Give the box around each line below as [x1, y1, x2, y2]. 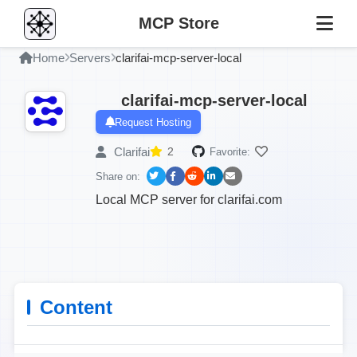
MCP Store [138, 14, 219, 32]
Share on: [96, 170, 140, 182]
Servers [69, 51, 111, 65]
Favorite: [210, 145, 250, 158]
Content [40, 296, 112, 318]
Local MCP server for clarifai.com [96, 193, 282, 206]
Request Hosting [115, 116, 191, 128]
